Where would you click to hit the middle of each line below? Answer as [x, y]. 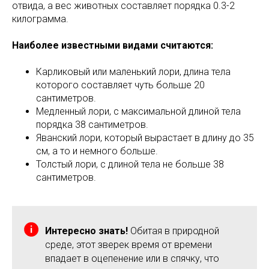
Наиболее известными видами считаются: [113, 45]
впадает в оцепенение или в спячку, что [132, 258]
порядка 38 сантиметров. [92, 124]
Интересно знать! [86, 231]
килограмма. [40, 19]
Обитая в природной [174, 231]
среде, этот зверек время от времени [128, 244]
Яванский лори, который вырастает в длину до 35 [145, 138]
